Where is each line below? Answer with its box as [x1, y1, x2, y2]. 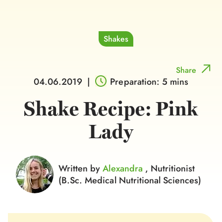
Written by [58, 162, 103, 175]
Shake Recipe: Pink [24, 97, 198, 121]
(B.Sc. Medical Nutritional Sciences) [58, 174, 202, 187]
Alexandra [103, 162, 145, 175]
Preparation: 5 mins [110, 75, 189, 88]
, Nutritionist [145, 162, 195, 175]
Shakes [104, 33, 128, 45]
